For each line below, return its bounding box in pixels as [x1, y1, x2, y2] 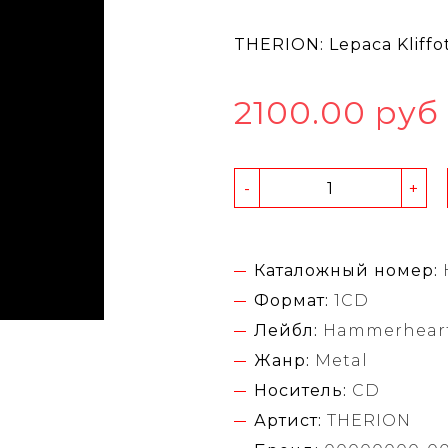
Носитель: [254, 381, 347, 401]
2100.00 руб [234, 93, 439, 133]
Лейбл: [254, 321, 318, 341]
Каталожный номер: [254, 261, 438, 281]
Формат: [254, 291, 329, 311]
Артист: [254, 411, 322, 431]
